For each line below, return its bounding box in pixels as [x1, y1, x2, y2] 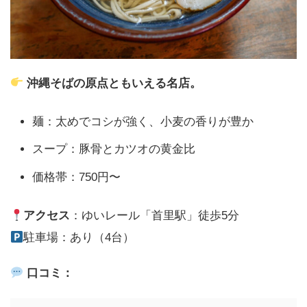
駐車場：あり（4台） [23, 231, 135, 244]
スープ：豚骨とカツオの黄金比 [32, 143, 195, 156]
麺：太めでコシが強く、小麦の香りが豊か [32, 114, 254, 128]
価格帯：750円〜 [32, 170, 121, 184]
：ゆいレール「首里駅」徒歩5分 [70, 209, 240, 222]
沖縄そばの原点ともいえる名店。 [27, 76, 202, 90]
